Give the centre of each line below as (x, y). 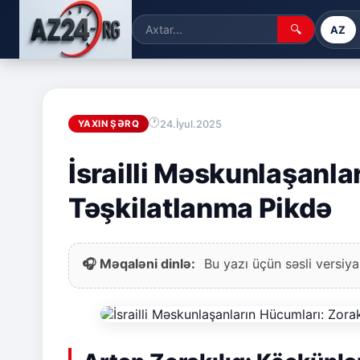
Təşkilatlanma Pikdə (200, 208)
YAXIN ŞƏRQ (108, 124)
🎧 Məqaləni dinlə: (139, 264)
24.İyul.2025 (191, 124)
